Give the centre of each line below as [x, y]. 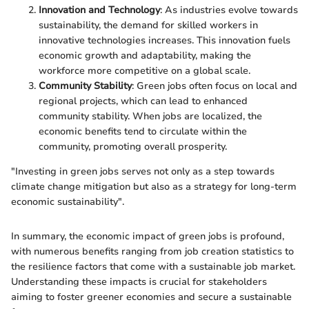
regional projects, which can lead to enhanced [143, 101]
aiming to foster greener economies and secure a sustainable [151, 297]
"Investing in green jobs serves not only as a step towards [143, 172]
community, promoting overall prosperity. [133, 147]
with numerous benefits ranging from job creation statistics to [152, 252]
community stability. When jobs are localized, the [150, 117]
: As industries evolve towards [229, 10]
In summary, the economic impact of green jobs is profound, [148, 237]
